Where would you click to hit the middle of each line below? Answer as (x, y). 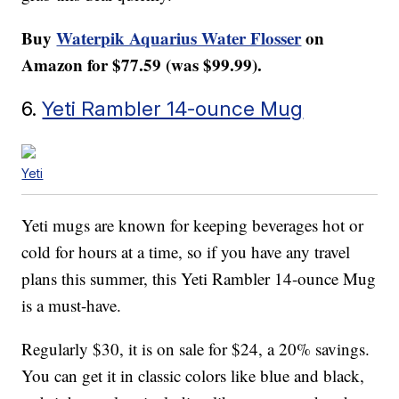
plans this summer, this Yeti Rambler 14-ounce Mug (199, 279)
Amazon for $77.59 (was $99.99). (142, 65)
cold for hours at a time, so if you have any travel (186, 252)
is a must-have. (72, 305)
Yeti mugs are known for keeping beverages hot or (193, 225)
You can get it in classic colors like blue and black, (193, 376)
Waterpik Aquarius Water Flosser (179, 38)
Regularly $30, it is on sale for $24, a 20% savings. (196, 349)
